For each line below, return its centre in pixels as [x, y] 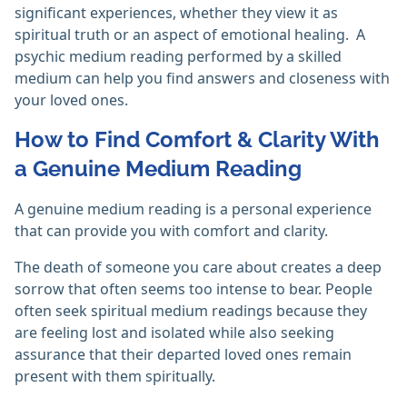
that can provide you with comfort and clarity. [171, 231]
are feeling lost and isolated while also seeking [174, 333]
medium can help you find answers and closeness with [202, 79]
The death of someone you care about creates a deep [198, 268]
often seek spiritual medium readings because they [191, 311]
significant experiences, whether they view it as [176, 13]
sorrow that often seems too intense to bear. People [194, 289]
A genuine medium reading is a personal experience [193, 209]
